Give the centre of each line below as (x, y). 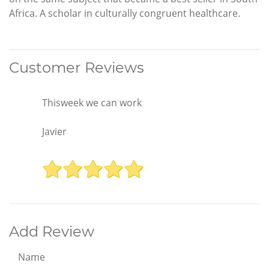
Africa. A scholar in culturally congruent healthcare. (125, 13)
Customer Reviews (77, 67)
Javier (54, 131)
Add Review (52, 232)
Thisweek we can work (92, 102)
